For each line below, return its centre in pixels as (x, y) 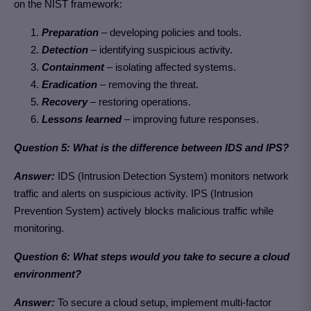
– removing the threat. (148, 84)
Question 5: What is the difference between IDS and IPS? (151, 148)
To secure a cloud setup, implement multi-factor (163, 302)
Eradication (69, 84)
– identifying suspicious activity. (160, 50)
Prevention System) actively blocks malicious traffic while (144, 211)
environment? (48, 274)
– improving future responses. (190, 119)
